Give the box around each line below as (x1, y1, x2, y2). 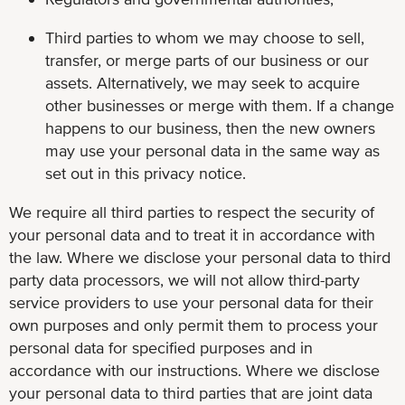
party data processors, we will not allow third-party (9, 269, 360, 289)
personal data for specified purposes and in (9, 337, 313, 357)
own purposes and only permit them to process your (9, 315, 378, 334)
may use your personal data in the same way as (45, 140, 380, 160)
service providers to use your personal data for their (9, 292, 373, 312)
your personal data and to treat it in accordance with (9, 224, 375, 244)
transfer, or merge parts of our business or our (45, 50, 369, 70)
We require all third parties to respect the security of (9, 202, 374, 221)
